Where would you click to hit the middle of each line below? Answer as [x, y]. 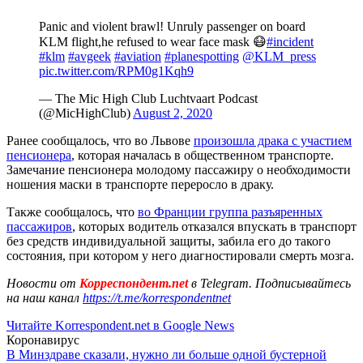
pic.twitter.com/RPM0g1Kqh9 [116, 70]
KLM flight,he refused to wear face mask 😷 [153, 41]
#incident [290, 41]
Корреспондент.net [134, 283]
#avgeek [90, 56]
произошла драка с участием [273, 140]
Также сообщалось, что [72, 211]
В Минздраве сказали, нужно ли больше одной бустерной [167, 354]
